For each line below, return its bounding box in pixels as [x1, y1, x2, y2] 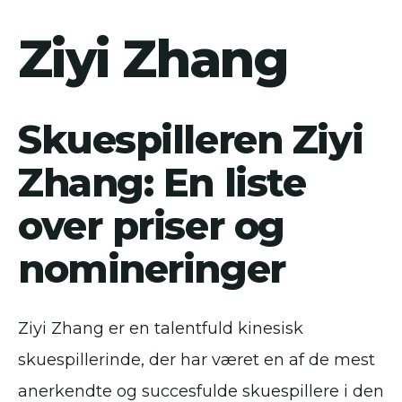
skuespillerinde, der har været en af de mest [18, 350, 375, 371]
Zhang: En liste [18, 159, 306, 207]
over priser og [18, 202, 284, 250]
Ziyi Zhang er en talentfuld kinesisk [18, 319, 303, 339]
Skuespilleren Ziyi [18, 116, 363, 164]
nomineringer [18, 245, 285, 293]
